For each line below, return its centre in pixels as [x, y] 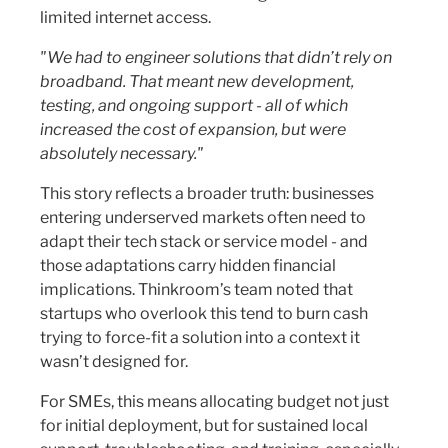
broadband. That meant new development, [197, 81]
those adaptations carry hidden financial [188, 265]
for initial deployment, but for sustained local [204, 425]
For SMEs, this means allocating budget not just [214, 401]
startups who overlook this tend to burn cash [204, 313]
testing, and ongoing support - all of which [194, 105]
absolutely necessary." [122, 153]
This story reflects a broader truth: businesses [207, 193]
